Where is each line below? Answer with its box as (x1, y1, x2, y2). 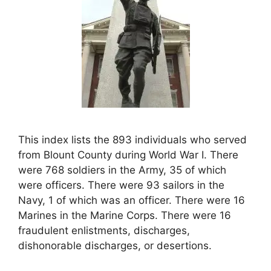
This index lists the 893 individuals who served (18, 133, 247, 146)
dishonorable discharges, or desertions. (18, 239, 212, 252)
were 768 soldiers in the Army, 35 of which (18, 163, 226, 176)
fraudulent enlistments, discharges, (18, 224, 190, 237)
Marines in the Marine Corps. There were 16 (18, 209, 231, 221)
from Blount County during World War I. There (18, 148, 238, 161)
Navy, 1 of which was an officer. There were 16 (18, 194, 245, 206)
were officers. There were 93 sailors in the (18, 178, 224, 191)
